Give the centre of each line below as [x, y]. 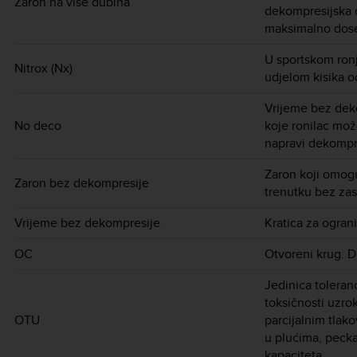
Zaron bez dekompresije [82, 182]
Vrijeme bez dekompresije [87, 222]
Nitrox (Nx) [43, 68]
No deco [38, 125]
